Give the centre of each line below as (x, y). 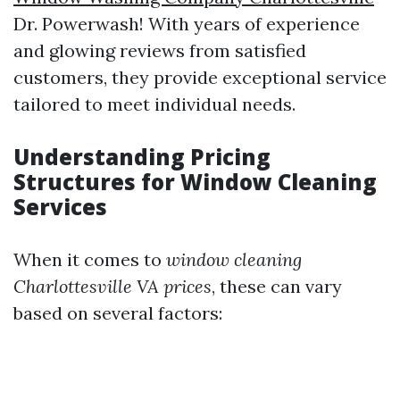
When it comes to (90, 259)
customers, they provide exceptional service (200, 77)
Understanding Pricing (142, 157)
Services (60, 207)
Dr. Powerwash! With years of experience (187, 24)
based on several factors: (118, 313)
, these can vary (277, 286)
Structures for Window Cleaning (195, 182)
